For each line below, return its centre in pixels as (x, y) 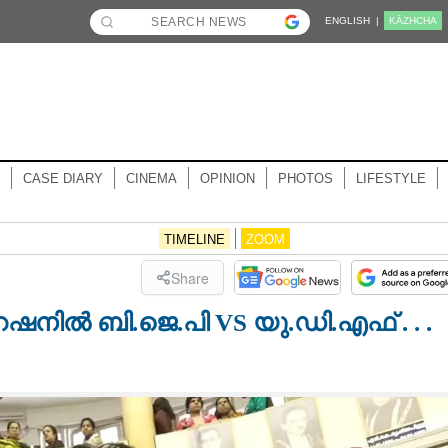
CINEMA (151, 178)
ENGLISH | (352, 20)
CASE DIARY (62, 178)
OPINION (227, 178)
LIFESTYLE (390, 178)
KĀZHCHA (413, 20)
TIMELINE (194, 239)
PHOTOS (305, 178)
